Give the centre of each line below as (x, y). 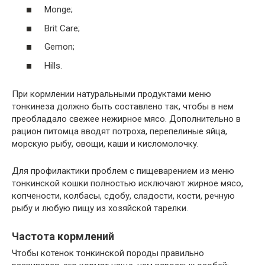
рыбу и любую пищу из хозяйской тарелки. (100, 208)
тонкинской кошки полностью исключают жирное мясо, (127, 183)
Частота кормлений (63, 236)
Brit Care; (62, 28)
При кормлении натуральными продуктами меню (112, 94)
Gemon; (59, 47)
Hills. (53, 65)
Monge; (59, 10)
